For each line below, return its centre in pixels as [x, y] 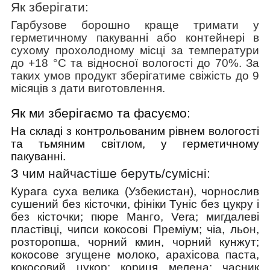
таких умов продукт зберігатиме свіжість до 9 [135, 75]
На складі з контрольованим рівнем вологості [135, 131]
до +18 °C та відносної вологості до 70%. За [135, 63]
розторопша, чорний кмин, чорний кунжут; [135, 242]
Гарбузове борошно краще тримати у [135, 25]
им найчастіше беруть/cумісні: [120, 173]
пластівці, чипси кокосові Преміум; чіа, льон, [135, 229]
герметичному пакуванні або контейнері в [135, 37]
